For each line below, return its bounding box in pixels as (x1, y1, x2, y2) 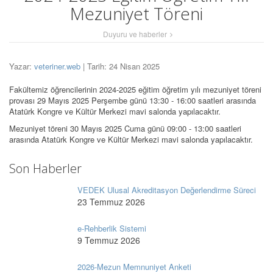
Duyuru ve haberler (103, 29, 167, 40)
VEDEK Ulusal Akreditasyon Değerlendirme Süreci (77, 184, 256, 196)
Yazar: (9, 60, 34, 73)
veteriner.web (34, 60, 80, 73)
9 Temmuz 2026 (77, 234, 140, 247)
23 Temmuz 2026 (77, 196, 145, 208)
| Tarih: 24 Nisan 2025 (80, 60, 160, 73)
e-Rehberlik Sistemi (77, 222, 146, 235)
